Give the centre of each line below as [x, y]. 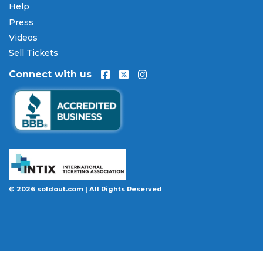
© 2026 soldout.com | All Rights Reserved [85, 189]
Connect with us [50, 75]
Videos [23, 38]
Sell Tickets [33, 53]
